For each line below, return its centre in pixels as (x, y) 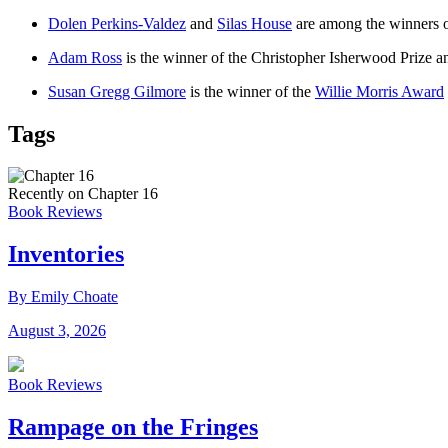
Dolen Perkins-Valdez (117, 23)
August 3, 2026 (57, 331)
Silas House (254, 23)
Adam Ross (85, 57)
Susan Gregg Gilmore (117, 91)
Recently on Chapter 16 (83, 194)
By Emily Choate (63, 297)
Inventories (66, 254)
